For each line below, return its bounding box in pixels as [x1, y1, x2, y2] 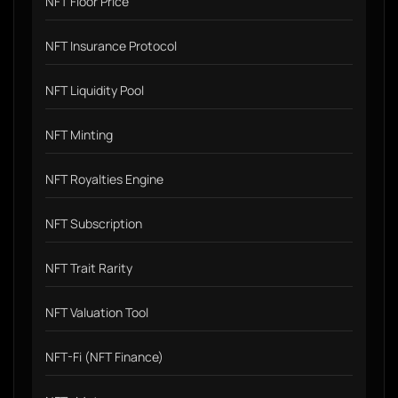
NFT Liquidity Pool [45, 82, 144, 99]
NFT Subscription [45, 215, 142, 232]
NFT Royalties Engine [45, 171, 163, 187]
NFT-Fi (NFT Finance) [45, 348, 163, 365]
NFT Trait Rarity [45, 259, 132, 276]
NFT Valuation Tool [45, 304, 148, 321]
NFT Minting [45, 126, 113, 143]
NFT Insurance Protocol [45, 37, 177, 54]
